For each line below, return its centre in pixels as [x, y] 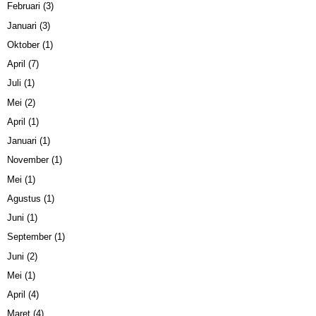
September [29, 237]
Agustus [24, 198]
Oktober [23, 44]
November [28, 160]
